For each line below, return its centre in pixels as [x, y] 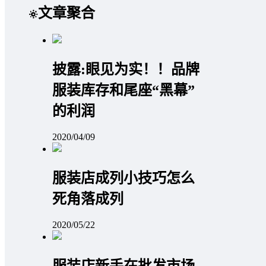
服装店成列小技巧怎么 [123, 178]
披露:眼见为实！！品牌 [126, 69]
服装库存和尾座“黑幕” [123, 90]
